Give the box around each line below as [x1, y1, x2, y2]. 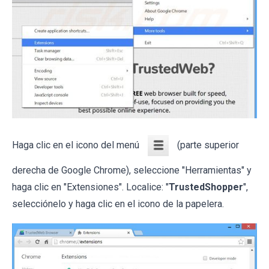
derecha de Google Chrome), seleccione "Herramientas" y [12, 164, 252, 176]
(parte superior [175, 139, 239, 151]
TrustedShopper [169, 181, 243, 193]
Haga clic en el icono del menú [12, 139, 142, 151]
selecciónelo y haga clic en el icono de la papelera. [12, 198, 224, 210]
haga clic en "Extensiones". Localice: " [12, 181, 169, 193]
